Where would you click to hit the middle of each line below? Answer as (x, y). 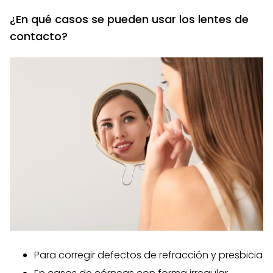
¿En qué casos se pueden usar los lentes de (129, 19)
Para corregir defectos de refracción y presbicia (148, 255)
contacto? (39, 36)
